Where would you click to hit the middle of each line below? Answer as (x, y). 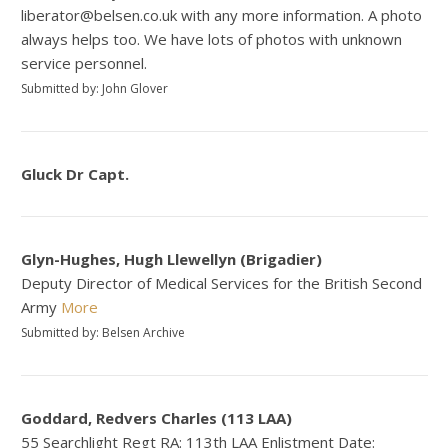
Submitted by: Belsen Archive (103, 333)
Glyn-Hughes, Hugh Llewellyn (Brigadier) (172, 259)
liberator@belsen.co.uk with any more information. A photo (222, 15)
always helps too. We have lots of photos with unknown (212, 39)
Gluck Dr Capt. (75, 174)
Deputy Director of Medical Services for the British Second (222, 283)
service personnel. (84, 63)
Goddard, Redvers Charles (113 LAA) (157, 418)
